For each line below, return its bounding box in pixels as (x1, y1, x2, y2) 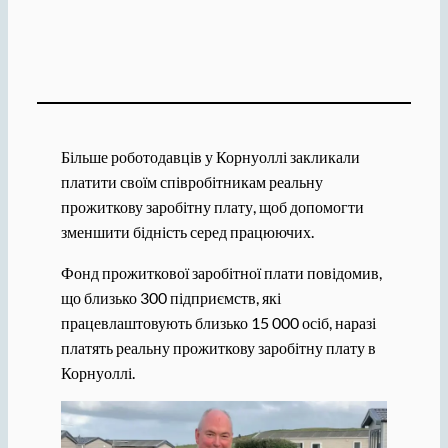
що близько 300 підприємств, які (60, 287, 281, 307)
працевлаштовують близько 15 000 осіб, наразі (60, 312, 376, 332)
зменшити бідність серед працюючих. (60, 221, 314, 241)
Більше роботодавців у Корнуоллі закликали (60, 146, 360, 166)
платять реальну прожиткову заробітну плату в (60, 337, 376, 357)
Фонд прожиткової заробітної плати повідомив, (60, 262, 382, 282)
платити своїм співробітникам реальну (60, 171, 323, 191)
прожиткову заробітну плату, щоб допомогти (60, 196, 364, 216)
